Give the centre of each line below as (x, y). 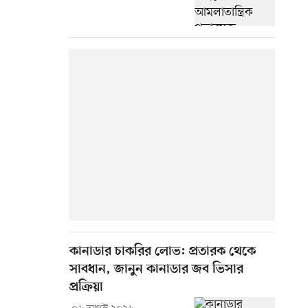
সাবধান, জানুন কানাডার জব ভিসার (156, 270)
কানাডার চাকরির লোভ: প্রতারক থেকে (163, 252)
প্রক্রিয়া (86, 288)
